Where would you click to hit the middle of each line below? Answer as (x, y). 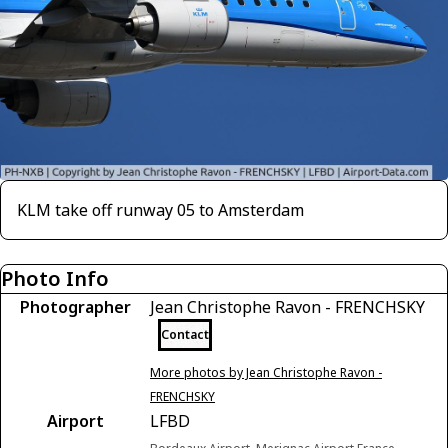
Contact (185, 334)
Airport (75, 421)
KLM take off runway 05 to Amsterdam (160, 210)
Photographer (75, 307)
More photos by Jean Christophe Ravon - (266, 372)
